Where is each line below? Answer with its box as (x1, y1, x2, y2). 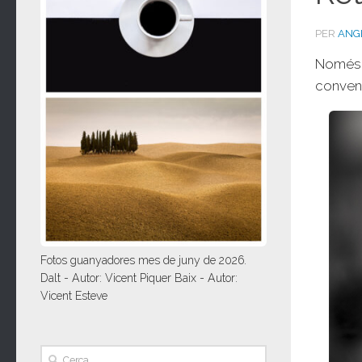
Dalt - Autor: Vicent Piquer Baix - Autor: (40, 271, 238, 285)
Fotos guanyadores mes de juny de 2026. (40, 254, 246, 267)
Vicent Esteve (40, 289, 107, 303)
